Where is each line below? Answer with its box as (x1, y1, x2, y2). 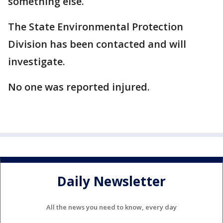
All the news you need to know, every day (46, 202, 177, 212)
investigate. (8, 55, 68, 68)
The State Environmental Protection (8, 20, 183, 33)
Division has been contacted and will (8, 37, 186, 51)
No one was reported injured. (8, 80, 152, 94)
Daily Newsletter (57, 172, 166, 191)
